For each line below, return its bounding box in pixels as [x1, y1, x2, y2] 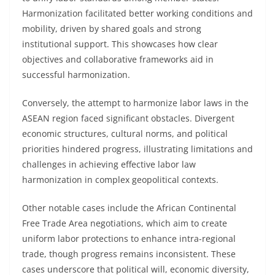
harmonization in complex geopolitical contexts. [22, 174, 219, 185]
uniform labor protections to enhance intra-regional [22, 233, 236, 244]
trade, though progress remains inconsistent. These [22, 248, 236, 260]
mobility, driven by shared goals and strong [22, 23, 201, 34]
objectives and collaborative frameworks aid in [22, 53, 214, 65]
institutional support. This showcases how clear [22, 38, 218, 50]
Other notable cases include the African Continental [22, 202, 236, 214]
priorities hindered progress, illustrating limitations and [22, 143, 253, 155]
